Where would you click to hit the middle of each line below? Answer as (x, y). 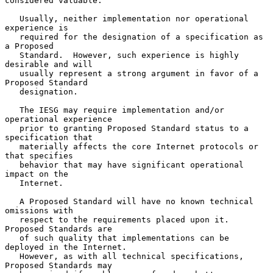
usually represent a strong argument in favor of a (12, 73)
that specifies (39, 155)
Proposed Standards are (58, 229)
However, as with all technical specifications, (12, 256)
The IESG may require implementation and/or (12, 110)
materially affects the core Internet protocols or (12, 146)
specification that (49, 137)
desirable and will (49, 64)
